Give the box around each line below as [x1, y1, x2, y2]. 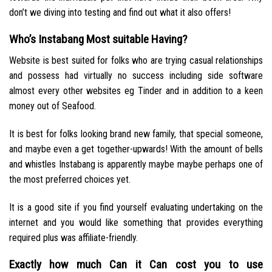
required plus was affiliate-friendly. [9, 231, 138, 243]
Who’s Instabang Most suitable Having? [9, 32, 187, 47]
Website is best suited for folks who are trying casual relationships [9, 54, 263, 66]
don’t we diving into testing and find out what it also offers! [9, 6, 231, 18]
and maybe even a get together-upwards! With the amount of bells [9, 143, 263, 155]
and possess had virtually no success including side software [9, 69, 263, 81]
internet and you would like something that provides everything [9, 216, 263, 228]
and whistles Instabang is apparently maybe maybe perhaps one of [9, 158, 263, 170]
